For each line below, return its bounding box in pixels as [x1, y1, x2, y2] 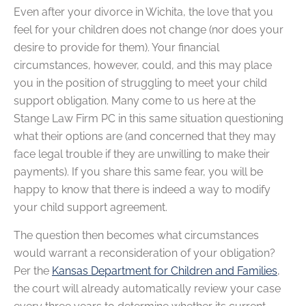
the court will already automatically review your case [14, 281, 281, 295]
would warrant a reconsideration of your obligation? [14, 246, 275, 260]
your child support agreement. [14, 201, 167, 214]
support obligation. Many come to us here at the [14, 94, 255, 108]
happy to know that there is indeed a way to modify [14, 183, 270, 197]
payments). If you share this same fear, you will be [14, 165, 263, 179]
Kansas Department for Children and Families [52, 264, 277, 277]
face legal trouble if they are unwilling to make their [14, 148, 270, 161]
